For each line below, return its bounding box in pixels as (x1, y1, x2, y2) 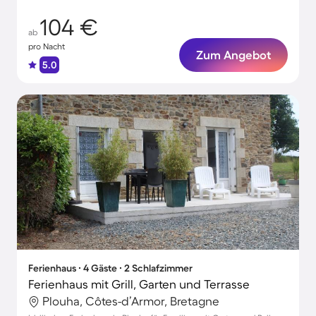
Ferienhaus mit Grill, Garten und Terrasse (28, 277, 250, 291)
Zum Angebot (196, 48, 271, 61)
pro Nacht (28, 42, 65, 51)
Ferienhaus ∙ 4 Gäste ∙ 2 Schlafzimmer (28, 262, 193, 274)
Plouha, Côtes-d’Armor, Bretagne (42, 294, 219, 308)
